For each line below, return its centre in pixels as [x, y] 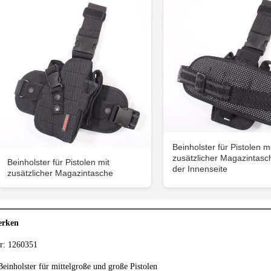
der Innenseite [200, 168]
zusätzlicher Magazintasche [60, 173]
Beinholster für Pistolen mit [59, 162]
